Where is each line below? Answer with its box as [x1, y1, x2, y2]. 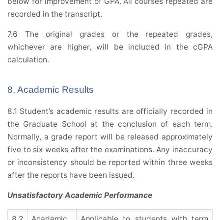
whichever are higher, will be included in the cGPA [7, 42, 213, 52]
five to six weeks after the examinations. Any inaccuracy [7, 145, 213, 155]
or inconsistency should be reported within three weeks [7, 158, 213, 167]
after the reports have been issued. [7, 170, 135, 180]
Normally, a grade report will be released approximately [7, 132, 213, 142]
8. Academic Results [7, 84, 94, 95]
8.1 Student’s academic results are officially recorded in [7, 107, 213, 116]
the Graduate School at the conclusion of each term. [7, 119, 213, 129]
